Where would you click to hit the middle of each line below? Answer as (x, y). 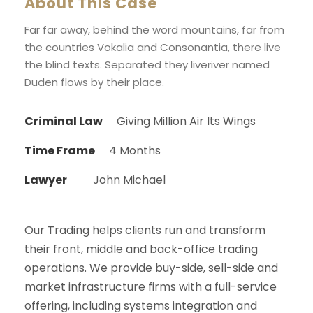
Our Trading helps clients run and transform (145, 231)
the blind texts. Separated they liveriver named (147, 65)
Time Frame (60, 151)
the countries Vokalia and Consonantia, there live (153, 48)
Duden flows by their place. (94, 82)
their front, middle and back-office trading (141, 249)
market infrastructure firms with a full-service (151, 287)
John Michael (129, 180)
